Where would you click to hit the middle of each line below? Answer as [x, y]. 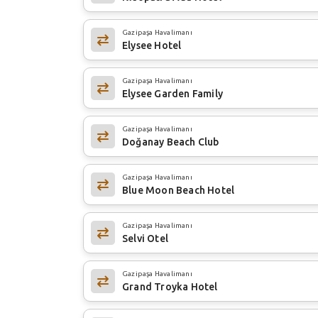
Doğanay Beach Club [171, 142]
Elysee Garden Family [172, 93]
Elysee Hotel [152, 45]
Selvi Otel [145, 238]
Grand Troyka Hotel [170, 286]
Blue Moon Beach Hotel [179, 190]
